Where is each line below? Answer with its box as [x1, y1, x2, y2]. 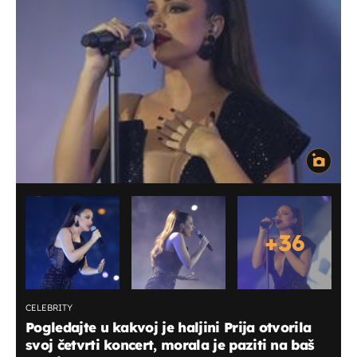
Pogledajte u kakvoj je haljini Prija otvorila [25, 318, 312, 335]
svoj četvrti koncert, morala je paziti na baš [25, 335, 315, 353]
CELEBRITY [25, 301, 73, 313]
